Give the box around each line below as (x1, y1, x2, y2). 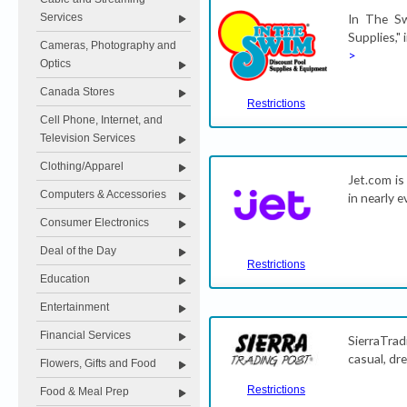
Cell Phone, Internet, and (40, 114, 163, 126)
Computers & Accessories (40, 188, 166, 201)
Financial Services (40, 329, 131, 342)
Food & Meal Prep (40, 385, 129, 398)
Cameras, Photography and (40, 39, 176, 52)
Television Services (40, 132, 135, 144)
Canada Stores (40, 85, 114, 98)
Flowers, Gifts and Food (40, 357, 156, 370)
